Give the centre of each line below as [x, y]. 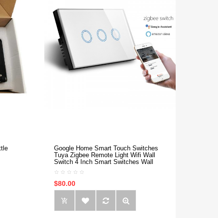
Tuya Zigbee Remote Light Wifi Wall [105, 155]
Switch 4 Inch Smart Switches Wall [104, 162]
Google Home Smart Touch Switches [106, 148]
